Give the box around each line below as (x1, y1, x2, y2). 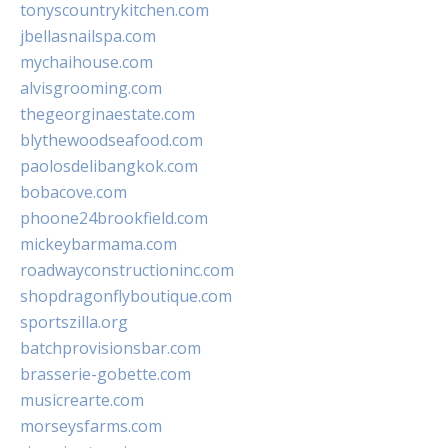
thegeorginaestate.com (20, 103, 195, 126)
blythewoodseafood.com (20, 129, 203, 152)
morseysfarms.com (20, 415, 162, 438)
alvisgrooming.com (20, 77, 162, 100)
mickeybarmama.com (20, 233, 177, 256)
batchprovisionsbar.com (20, 337, 201, 360)
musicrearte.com (20, 389, 144, 412)
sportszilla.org (20, 311, 128, 334)
